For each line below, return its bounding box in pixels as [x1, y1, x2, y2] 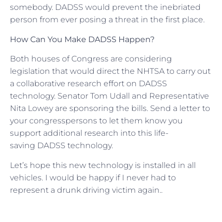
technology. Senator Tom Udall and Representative [10, 91, 209, 101]
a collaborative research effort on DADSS [10, 79, 167, 89]
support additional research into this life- [10, 128, 168, 138]
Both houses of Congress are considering [10, 54, 172, 64]
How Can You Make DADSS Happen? [10, 34, 155, 44]
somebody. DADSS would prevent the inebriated [10, 2, 201, 12]
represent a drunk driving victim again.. [10, 185, 163, 195]
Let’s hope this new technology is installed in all [10, 160, 196, 170]
